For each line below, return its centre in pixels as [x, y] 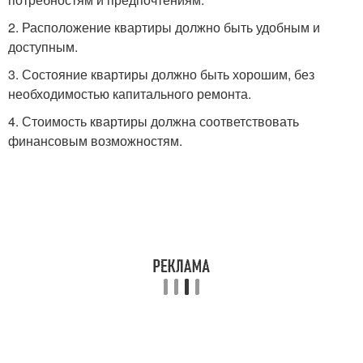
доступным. [43, 47]
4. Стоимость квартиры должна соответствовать [154, 121]
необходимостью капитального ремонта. [130, 94]
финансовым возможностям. [95, 141]
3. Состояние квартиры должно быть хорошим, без [161, 74]
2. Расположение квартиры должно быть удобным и [164, 27]
